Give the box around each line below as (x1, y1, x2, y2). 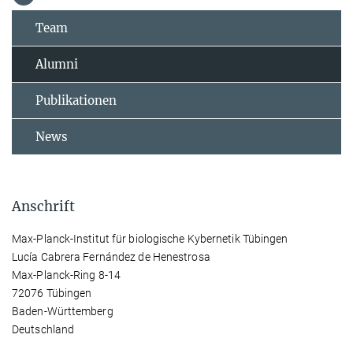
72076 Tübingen (12, 286, 92, 299)
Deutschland (12, 322, 75, 336)
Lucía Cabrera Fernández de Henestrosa (12, 250, 210, 263)
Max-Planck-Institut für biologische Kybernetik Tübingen (12, 232, 288, 245)
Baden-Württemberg (12, 304, 113, 318)
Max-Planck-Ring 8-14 (12, 268, 121, 281)
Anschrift (12, 197, 75, 215)
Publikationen (35, 92, 117, 108)
